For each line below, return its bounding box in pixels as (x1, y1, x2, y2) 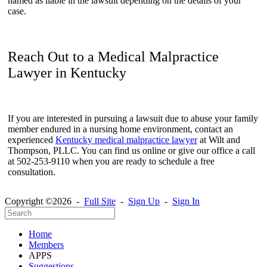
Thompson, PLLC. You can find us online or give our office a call (8, 145, 255, 156)
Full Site (84, 196, 116, 207)
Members (29, 240, 64, 250)
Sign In (172, 196, 200, 207)
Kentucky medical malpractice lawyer (55, 135, 197, 145)
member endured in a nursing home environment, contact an (8, 124, 233, 135)
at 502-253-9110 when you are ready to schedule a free (8, 156, 215, 167)
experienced (8, 135, 55, 145)
